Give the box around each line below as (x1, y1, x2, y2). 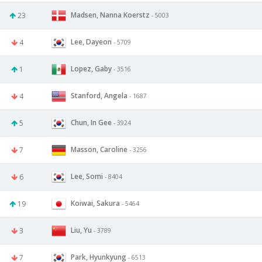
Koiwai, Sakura (71, 198, 120, 208)
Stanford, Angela (71, 90, 127, 101)
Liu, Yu (71, 225, 92, 235)
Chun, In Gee (71, 117, 112, 127)
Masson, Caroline (71, 144, 127, 154)
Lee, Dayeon (71, 36, 112, 47)
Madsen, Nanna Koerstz (71, 9, 150, 20)
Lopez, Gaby (71, 63, 112, 74)
